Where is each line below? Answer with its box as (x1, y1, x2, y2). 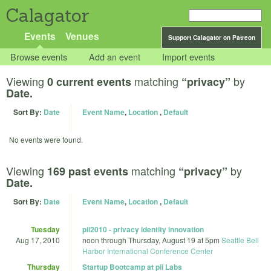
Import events (162, 50, 215, 64)
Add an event (89, 50, 141, 64)
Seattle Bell (221, 234, 259, 245)
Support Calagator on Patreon (168, 33, 255, 42)
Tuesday (31, 223, 60, 235)
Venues (65, 29, 99, 43)
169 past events (47, 163, 128, 179)
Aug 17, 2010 (16, 234, 60, 245)
